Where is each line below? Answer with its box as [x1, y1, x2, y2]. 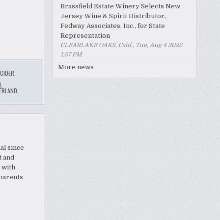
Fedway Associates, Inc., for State [60, 22, 165, 29]
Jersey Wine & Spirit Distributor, [60, 12, 166, 20]
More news [58, 63, 94, 71]
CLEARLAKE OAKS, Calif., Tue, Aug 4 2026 [60, 41, 182, 49]
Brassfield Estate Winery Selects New [60, 2, 180, 10]
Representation [60, 31, 110, 39]
